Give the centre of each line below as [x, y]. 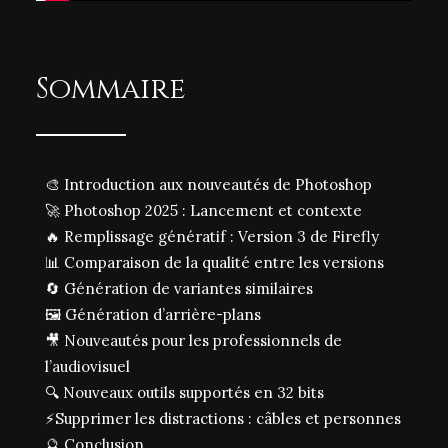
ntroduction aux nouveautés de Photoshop [220, 184]
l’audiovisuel [87, 366]
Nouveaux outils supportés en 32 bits [191, 392]
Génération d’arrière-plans [161, 314]
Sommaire [111, 89]
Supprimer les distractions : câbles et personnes [228, 418]
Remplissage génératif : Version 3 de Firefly [219, 236]
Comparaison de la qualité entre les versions [222, 262]
